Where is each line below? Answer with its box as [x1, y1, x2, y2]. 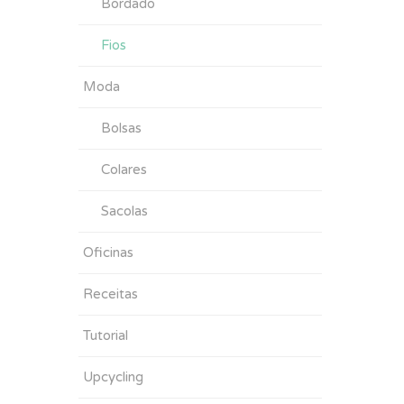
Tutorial [83, 327, 128, 344]
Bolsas [101, 120, 142, 136]
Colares [101, 161, 147, 178]
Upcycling [83, 369, 143, 385]
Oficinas [83, 244, 133, 261]
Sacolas [101, 203, 148, 219]
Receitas [83, 286, 138, 302]
